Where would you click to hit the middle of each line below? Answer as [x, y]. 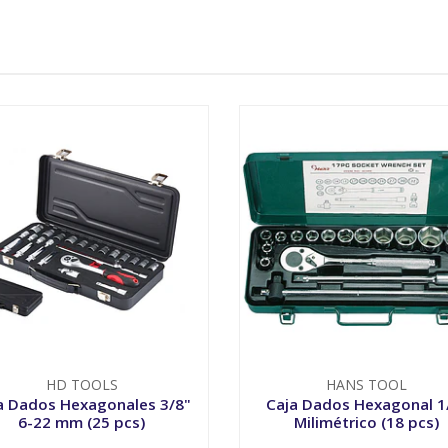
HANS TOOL [366, 384]
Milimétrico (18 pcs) [366, 421]
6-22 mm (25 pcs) [81, 421]
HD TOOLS [81, 384]
